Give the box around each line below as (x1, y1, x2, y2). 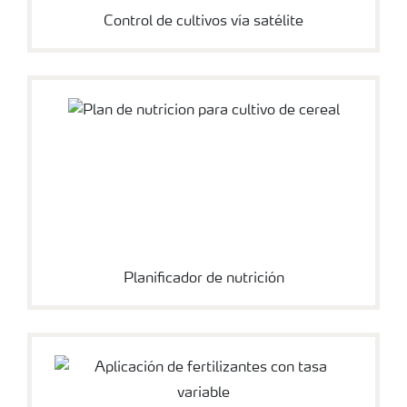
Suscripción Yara (35, 94, 146, 110)
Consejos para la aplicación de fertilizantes (35, 35, 319, 51)
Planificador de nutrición (123, 272, 284, 286)
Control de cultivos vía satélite (104, 15, 303, 29)
